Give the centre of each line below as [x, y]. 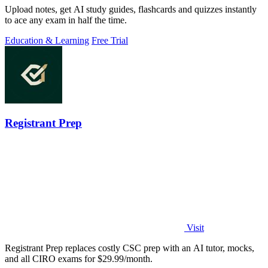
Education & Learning [47, 40]
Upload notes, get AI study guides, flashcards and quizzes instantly [131, 9]
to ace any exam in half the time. [66, 20]
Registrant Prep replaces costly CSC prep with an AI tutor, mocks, [130, 248]
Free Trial [110, 40]
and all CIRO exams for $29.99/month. [79, 259]
